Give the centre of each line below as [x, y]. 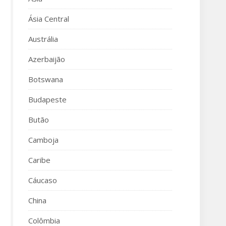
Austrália [43, 39]
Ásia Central [49, 19]
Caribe [39, 160]
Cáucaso [43, 180]
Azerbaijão [47, 59]
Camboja [43, 140]
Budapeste [47, 99]
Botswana [46, 79]
